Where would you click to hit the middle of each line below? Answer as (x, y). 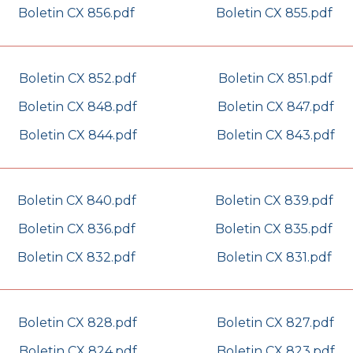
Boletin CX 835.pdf (274, 229)
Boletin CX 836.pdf (76, 229)
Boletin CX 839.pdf (274, 201)
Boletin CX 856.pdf (76, 13)
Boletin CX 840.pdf (76, 201)
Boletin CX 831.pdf (274, 258)
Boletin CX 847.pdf (275, 107)
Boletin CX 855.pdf (274, 13)
